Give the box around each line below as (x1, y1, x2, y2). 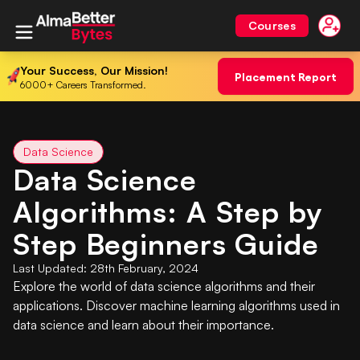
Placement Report (235, 69, 337, 83)
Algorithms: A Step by (13, 194, 322, 230)
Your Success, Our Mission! (19, 63, 168, 77)
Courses (247, 18, 296, 32)
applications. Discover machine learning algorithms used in (13, 297, 340, 313)
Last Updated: (13, 261, 87, 275)
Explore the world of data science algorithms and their (13, 278, 315, 294)
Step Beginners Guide (13, 226, 319, 262)
